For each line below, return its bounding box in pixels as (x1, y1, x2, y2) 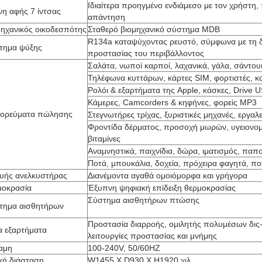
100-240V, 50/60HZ (88, 243, 160, 253)
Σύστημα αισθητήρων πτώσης (88, 195, 199, 205)
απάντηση (88, 12, 125, 22)
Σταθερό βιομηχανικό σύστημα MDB (88, 25, 220, 34)
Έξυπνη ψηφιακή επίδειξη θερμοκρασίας (88, 183, 236, 192)
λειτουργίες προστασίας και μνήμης (88, 231, 217, 240)
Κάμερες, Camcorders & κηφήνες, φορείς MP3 (88, 98, 257, 107)
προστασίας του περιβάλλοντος (88, 49, 204, 58)
